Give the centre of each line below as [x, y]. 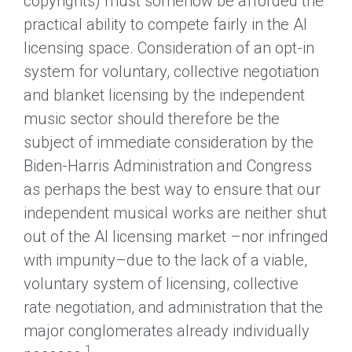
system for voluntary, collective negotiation [171, 71]
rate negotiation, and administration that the [173, 307]
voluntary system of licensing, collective [161, 283]
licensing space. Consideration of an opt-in [169, 48]
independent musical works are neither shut [175, 213]
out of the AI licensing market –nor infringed [176, 236]
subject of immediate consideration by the [169, 142]
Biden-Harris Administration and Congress [168, 165]
